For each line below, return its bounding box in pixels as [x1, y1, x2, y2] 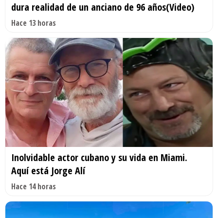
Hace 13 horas [11, 18, 56, 29]
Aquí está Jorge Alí [11, 163, 85, 177]
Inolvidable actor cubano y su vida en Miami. [11, 150, 187, 164]
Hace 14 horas [11, 181, 56, 192]
